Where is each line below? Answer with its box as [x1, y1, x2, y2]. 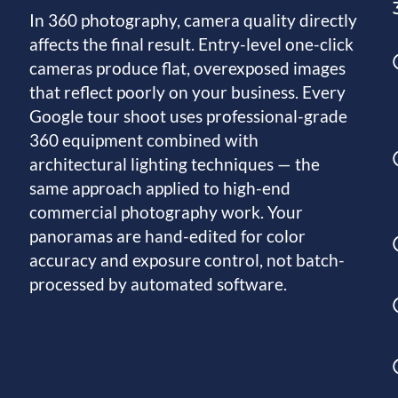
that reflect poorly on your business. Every [29, 81, 346, 102]
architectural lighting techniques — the [29, 153, 321, 174]
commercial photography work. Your [29, 201, 304, 222]
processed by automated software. [29, 273, 288, 294]
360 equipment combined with [29, 129, 259, 150]
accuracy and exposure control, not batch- [29, 249, 346, 270]
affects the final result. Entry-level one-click [29, 33, 354, 54]
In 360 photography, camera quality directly [29, 9, 358, 30]
